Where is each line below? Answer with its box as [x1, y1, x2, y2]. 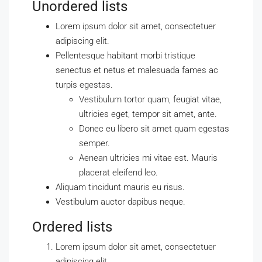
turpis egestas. [56, 80, 113, 90]
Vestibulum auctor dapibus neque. [56, 196, 185, 207]
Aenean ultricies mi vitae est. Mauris [79, 153, 218, 163]
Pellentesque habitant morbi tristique [56, 50, 195, 61]
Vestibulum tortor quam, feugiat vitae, [79, 94, 222, 105]
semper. [79, 138, 110, 149]
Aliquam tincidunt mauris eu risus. [56, 182, 185, 192]
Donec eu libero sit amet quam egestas [79, 123, 229, 134]
